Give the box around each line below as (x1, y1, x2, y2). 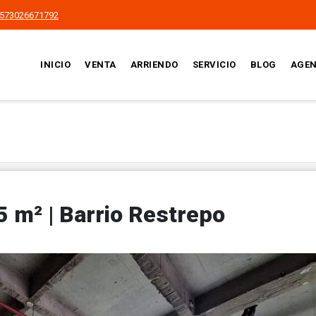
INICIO (40, 59, 71, 70)
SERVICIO (192, 59, 236, 70)
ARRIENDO (130, 59, 178, 70)
